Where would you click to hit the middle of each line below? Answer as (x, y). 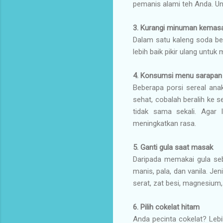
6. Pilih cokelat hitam (166, 207)
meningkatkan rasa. (165, 123)
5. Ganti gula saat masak (173, 147)
